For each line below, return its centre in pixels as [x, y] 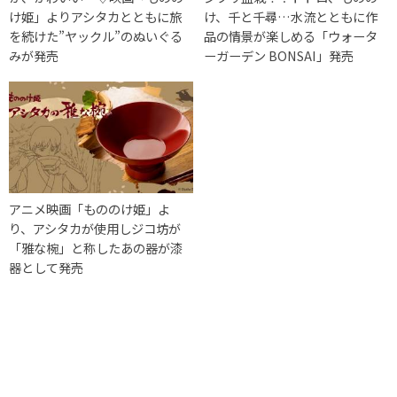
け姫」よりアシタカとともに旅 [95, 16]
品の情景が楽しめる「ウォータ [291, 35]
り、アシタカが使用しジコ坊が [95, 228]
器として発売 [46, 267]
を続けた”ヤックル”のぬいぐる [96, 35]
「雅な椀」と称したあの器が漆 [96, 247]
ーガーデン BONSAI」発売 [279, 55]
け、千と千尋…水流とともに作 [291, 16]
